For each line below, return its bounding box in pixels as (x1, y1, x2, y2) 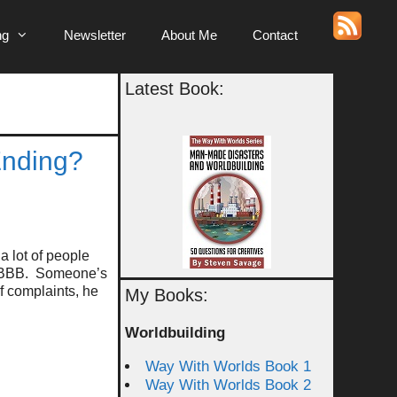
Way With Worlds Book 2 (145, 377, 311, 393)
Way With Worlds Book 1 (145, 358, 311, 375)
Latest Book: (125, 79, 224, 98)
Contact (253, 27, 298, 43)
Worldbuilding (125, 324, 225, 341)
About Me (161, 27, 217, 43)
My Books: (125, 285, 208, 305)
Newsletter (64, 27, 126, 43)
